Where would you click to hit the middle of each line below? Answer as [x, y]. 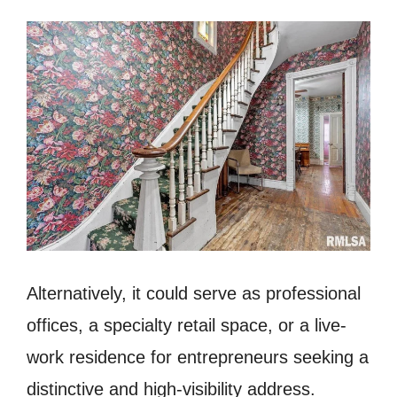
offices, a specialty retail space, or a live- [187, 325]
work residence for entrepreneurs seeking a [198, 357]
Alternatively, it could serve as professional [194, 293]
